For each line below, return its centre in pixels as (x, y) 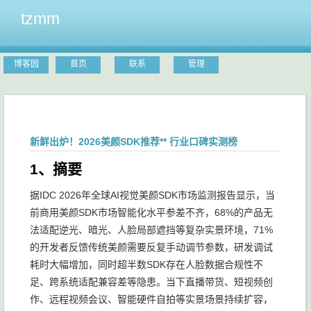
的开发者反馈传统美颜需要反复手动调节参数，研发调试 (151, 247)
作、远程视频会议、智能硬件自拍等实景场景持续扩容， (151, 299)
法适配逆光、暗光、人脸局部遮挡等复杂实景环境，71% (151, 230)
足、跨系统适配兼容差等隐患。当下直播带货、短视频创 (151, 282)
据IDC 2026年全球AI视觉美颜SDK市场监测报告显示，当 (152, 195)
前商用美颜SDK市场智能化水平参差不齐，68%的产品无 (151, 212)
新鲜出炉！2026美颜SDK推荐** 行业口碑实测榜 (134, 142)
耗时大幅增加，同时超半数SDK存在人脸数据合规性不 (146, 264)
